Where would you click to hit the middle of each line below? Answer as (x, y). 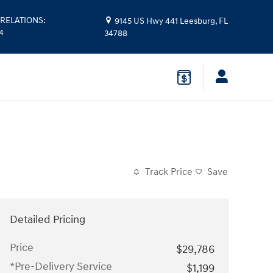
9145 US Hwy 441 (147, 21)
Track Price (169, 172)
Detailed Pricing (48, 219)
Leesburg (198, 21)
